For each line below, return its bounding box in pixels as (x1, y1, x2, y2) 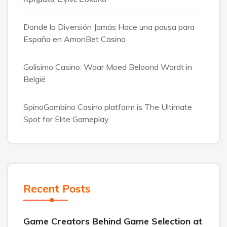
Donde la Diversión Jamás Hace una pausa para (23, 21, 195, 32)
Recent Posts (23, 181, 90, 195)
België (23, 73, 46, 84)
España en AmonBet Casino (23, 33, 126, 44)
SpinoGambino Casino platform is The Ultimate (23, 101, 192, 112)
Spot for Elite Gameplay (23, 113, 109, 124)
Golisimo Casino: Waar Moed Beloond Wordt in (23, 61, 192, 72)
